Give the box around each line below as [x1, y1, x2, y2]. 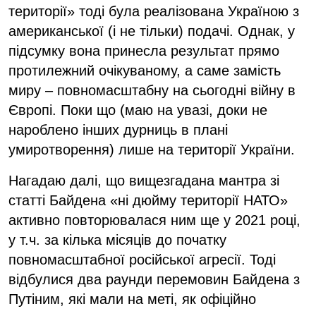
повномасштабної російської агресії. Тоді [8, 251, 276, 267]
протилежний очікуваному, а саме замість [8, 62, 281, 78]
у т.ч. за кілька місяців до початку [8, 231, 226, 248]
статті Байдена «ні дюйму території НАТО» [8, 192, 288, 208]
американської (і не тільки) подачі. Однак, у [8, 23, 295, 39]
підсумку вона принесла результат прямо [8, 42, 279, 59]
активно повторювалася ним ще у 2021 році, [8, 212, 300, 228]
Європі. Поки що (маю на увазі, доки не [8, 102, 267, 118]
